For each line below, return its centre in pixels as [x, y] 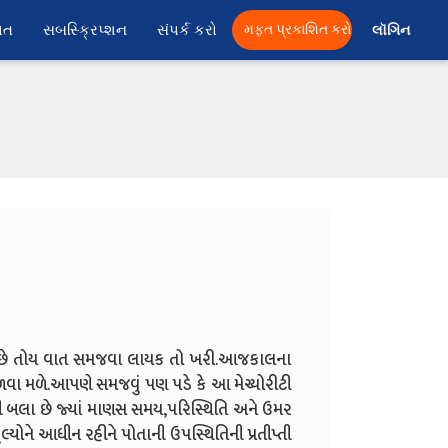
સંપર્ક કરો [187, 30]
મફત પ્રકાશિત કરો [298, 29]
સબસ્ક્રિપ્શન [85, 30]
